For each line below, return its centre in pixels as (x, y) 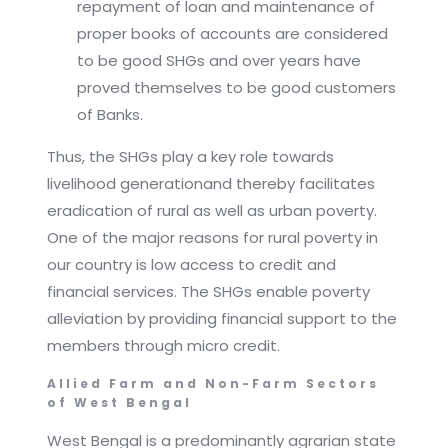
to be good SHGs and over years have (218, 61)
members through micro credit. (163, 346)
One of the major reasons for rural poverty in (212, 238)
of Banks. (109, 115)
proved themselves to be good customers (236, 88)
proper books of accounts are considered (232, 34)
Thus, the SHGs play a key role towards (190, 157)
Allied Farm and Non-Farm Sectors (212, 384)
